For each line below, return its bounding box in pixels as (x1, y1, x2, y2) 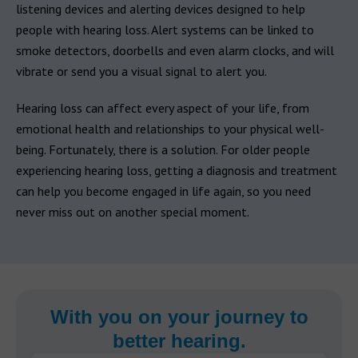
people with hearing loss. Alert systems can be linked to (16, 21, 314, 38)
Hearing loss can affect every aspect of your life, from (16, 99, 309, 116)
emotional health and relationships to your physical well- (16, 120, 324, 137)
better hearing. (112, 329, 246, 352)
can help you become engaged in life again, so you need (16, 182, 311, 199)
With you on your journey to (50, 305, 308, 328)
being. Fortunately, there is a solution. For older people (16, 141, 310, 157)
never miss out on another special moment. (16, 203, 249, 220)
